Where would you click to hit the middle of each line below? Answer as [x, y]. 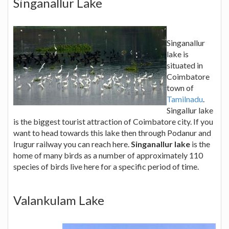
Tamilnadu [185, 99]
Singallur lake [190, 110]
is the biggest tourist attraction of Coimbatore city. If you [113, 121]
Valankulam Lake [59, 200]
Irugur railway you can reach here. [72, 144]
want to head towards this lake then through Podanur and [112, 132]
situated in [185, 65]
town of [180, 87]
